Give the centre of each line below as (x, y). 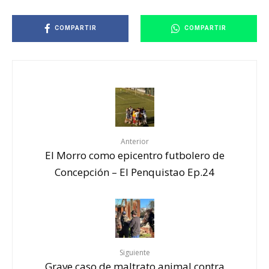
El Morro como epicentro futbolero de (134, 155)
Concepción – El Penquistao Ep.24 (134, 172)
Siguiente (134, 252)
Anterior (134, 141)
